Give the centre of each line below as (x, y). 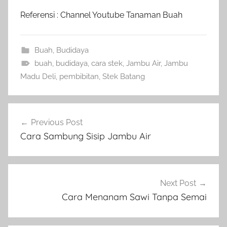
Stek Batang (124, 76)
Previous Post (57, 122)
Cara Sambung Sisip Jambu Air (86, 136)
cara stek (107, 63)
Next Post (178, 183)
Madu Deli (38, 76)
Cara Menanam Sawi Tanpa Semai (134, 197)
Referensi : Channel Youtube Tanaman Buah (101, 15)
